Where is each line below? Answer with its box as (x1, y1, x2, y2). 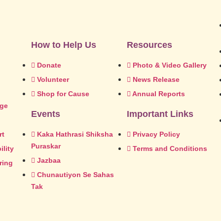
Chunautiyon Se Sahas (37, 171, 114, 179)
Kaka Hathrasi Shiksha (37, 130, 113, 139)
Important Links (127, 109, 194, 119)
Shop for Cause (37, 90, 89, 98)
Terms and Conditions (133, 145, 208, 153)
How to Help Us (31, 40, 96, 50)
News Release (133, 75, 180, 84)
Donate (37, 61, 61, 70)
